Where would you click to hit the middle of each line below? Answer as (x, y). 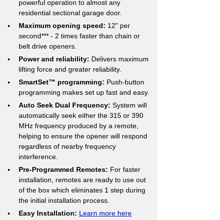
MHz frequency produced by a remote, (80, 126)
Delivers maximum (120, 59)
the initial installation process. (64, 200)
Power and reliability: (54, 59)
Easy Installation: (48, 213)
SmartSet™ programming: (62, 82)
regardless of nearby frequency (68, 146)
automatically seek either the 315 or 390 (82, 115)
